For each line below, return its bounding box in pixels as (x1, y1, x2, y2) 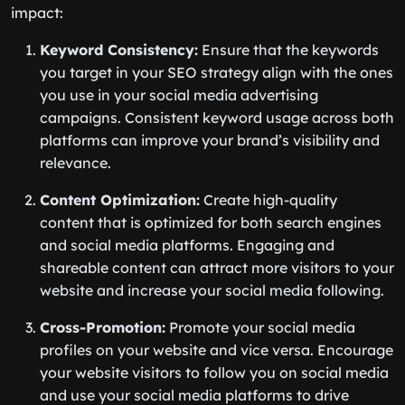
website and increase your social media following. (40, 281, 384, 299)
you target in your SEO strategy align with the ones (40, 63, 393, 81)
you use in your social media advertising (40, 86, 318, 104)
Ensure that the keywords (198, 41, 379, 59)
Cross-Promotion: (40, 318, 165, 336)
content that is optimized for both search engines (40, 213, 381, 231)
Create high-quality (200, 191, 337, 209)
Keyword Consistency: (40, 41, 198, 59)
